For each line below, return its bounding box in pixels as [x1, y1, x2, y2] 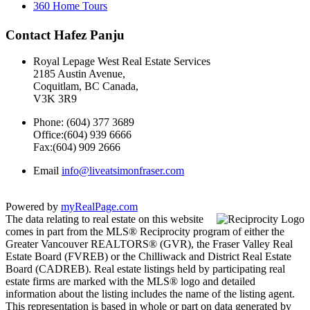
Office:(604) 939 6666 [33, 129, 131, 141]
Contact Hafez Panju [6, 27, 125, 42]
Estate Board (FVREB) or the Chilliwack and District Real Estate [6, 250, 291, 263]
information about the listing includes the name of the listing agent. [6, 288, 295, 300]
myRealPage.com [61, 201, 138, 213]
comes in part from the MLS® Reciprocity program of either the [6, 226, 284, 238]
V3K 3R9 [33, 93, 77, 105]
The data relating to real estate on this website [6, 213, 203, 226]
